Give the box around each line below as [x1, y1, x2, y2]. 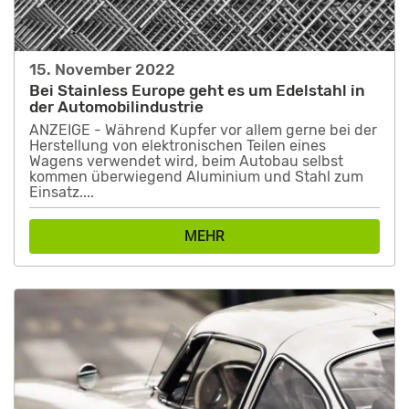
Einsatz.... [29, 184, 94, 202]
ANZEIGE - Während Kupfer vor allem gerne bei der [29, 121, 377, 140]
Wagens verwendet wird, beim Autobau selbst [29, 152, 343, 171]
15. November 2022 [29, 60, 175, 79]
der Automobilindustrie [29, 98, 204, 117]
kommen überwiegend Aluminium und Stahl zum [29, 168, 363, 186]
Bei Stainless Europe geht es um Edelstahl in [29, 81, 365, 100]
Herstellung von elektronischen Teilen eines [29, 137, 326, 155]
